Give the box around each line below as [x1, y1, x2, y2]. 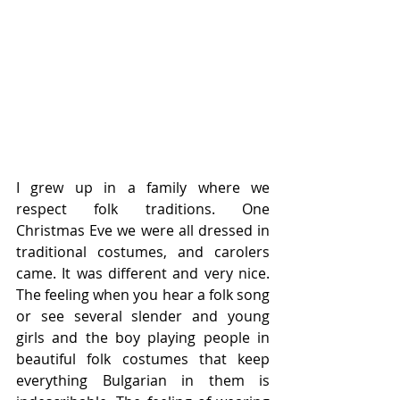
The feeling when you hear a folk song [16, 285, 270, 304]
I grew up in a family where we [16, 178, 270, 197]
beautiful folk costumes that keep [16, 349, 270, 369]
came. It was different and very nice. [16, 263, 270, 283]
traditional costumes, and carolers [16, 242, 270, 262]
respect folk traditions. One [16, 199, 270, 219]
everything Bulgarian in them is [16, 371, 270, 390]
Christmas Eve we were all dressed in [16, 221, 270, 240]
